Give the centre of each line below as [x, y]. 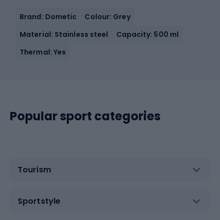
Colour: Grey [108, 17]
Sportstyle [39, 201]
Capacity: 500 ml [148, 34]
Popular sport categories [85, 116]
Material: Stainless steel [64, 34]
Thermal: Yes [43, 52]
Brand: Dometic [48, 17]
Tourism [34, 169]
